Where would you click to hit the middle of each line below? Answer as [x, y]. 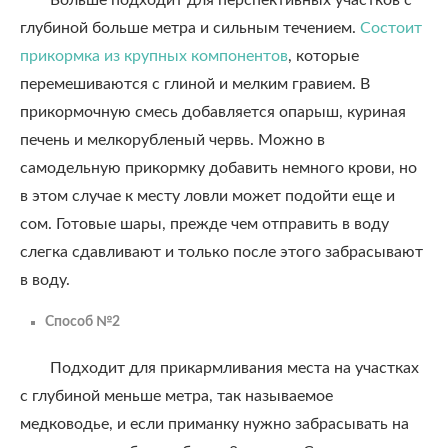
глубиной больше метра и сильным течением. [190, 28]
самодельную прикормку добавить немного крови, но [218, 168]
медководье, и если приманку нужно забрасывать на [214, 424]
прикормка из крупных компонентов [154, 56]
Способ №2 [82, 322]
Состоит [391, 28]
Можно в [291, 140]
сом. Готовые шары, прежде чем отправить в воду [204, 224]
